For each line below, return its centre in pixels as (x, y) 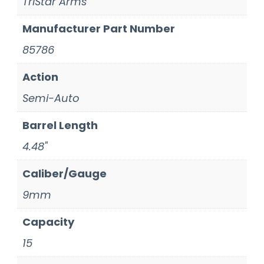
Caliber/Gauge (64, 173)
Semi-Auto (51, 98)
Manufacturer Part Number (98, 28)
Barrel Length (60, 125)
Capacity (48, 222)
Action (40, 77)
